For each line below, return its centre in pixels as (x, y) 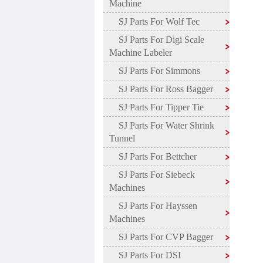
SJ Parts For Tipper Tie (156, 107)
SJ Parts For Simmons (154, 71)
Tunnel (122, 138)
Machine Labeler (140, 53)
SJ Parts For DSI (145, 255)
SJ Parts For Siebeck (152, 175)
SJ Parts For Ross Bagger (161, 89)
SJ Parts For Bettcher (153, 156)
